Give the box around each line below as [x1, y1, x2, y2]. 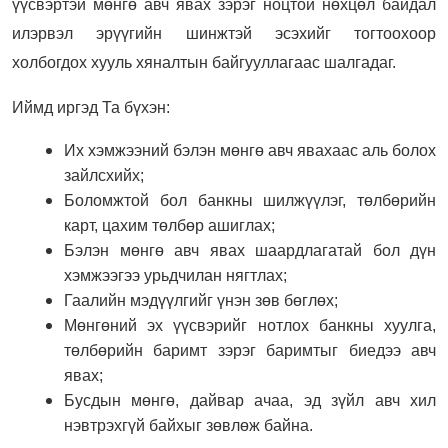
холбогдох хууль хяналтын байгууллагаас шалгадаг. [12, 53, 396, 71]
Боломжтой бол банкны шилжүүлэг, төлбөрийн [64, 191, 436, 209]
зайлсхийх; [64, 166, 144, 184]
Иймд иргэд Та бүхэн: [12, 98, 170, 116]
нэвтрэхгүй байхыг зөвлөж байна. [64, 416, 313, 434]
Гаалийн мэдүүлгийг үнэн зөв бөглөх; [64, 291, 338, 309]
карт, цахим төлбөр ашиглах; [64, 216, 275, 234]
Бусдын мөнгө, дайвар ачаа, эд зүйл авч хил [64, 391, 436, 409]
